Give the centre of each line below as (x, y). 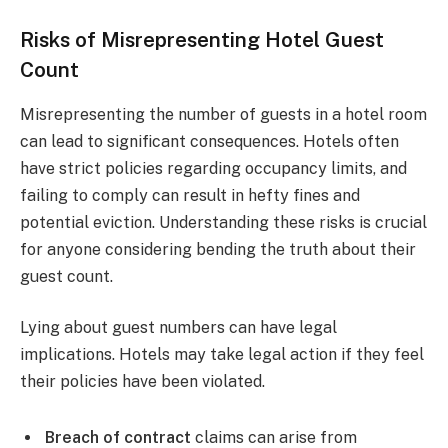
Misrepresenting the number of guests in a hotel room (223, 114)
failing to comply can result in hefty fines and (190, 195)
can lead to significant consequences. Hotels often (209, 141)
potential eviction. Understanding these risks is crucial (223, 222)
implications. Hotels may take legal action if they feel (222, 355)
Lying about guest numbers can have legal (178, 328)
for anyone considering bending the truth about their (218, 249)
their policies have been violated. (142, 382)
